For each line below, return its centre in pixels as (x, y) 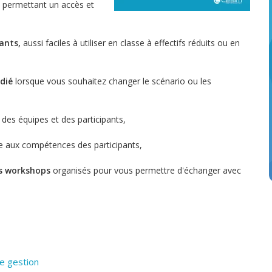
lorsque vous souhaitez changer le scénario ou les (112, 81)
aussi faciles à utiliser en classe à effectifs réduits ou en (131, 43)
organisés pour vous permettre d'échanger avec (147, 171)
